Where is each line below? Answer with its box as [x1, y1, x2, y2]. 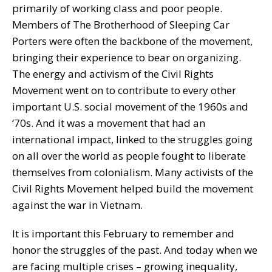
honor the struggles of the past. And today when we [12, 242, 257, 257]
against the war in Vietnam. [12, 197, 143, 212]
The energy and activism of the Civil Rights [12, 66, 214, 81]
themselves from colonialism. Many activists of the [12, 165, 253, 179]
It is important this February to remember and [12, 226, 234, 240]
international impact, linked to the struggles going [12, 132, 253, 146]
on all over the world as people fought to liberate [12, 148, 246, 163]
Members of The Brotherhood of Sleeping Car [12, 17, 229, 32]
